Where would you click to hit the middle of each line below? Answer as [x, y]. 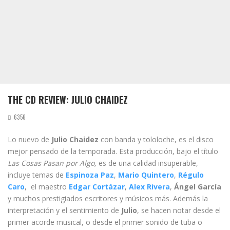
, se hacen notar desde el [179, 210]
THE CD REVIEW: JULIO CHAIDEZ [68, 100]
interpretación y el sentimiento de [64, 210]
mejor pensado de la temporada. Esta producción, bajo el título [113, 151]
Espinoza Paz [90, 175]
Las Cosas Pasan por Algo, [53, 163]
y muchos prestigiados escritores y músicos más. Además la [108, 198]
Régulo [191, 175]
